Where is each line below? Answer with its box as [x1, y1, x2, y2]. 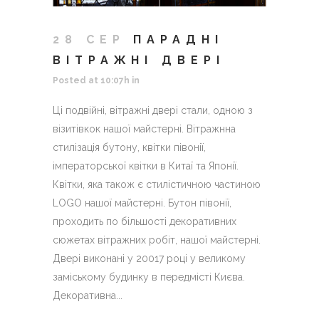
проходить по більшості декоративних [53, 216, 236, 228]
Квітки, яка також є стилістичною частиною [53, 179, 261, 191]
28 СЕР [53, 33, 125, 47]
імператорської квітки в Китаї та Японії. [53, 160, 239, 172]
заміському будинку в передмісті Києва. [53, 271, 245, 283]
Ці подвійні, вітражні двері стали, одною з [53, 105, 253, 117]
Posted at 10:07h [53, 75, 130, 86]
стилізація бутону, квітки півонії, [53, 142, 206, 154]
